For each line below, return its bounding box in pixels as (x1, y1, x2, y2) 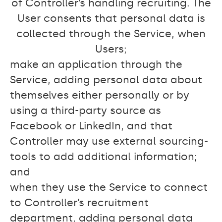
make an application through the (10, 58, 182, 71)
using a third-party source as (10, 104, 161, 117)
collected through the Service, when (16, 27, 206, 40)
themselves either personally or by (10, 89, 189, 102)
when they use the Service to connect (10, 181, 208, 194)
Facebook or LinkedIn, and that (10, 119, 172, 132)
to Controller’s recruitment (10, 196, 149, 209)
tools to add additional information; (10, 150, 197, 163)
